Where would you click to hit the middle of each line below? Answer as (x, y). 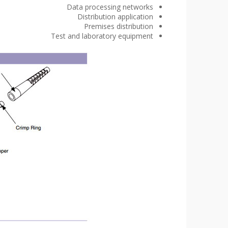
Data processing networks (110, 7)
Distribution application (115, 17)
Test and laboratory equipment (102, 36)
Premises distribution (119, 26)
